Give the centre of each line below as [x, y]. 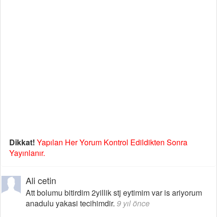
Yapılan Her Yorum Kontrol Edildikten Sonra [112, 142]
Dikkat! [22, 142]
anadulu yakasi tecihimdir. [71, 203]
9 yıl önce [133, 203]
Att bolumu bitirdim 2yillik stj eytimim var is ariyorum [114, 192]
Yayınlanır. [27, 153]
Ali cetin [41, 180]
